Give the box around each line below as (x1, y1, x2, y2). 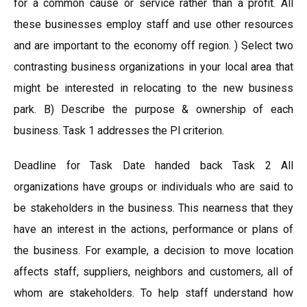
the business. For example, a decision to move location (14, 244, 293, 257)
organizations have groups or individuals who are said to (14, 180, 293, 193)
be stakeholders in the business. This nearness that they (14, 201, 293, 214)
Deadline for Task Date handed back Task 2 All (14, 159, 293, 172)
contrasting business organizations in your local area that (14, 60, 293, 73)
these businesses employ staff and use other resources (14, 18, 293, 31)
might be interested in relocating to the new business (14, 82, 293, 95)
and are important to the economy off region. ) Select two (14, 39, 293, 52)
